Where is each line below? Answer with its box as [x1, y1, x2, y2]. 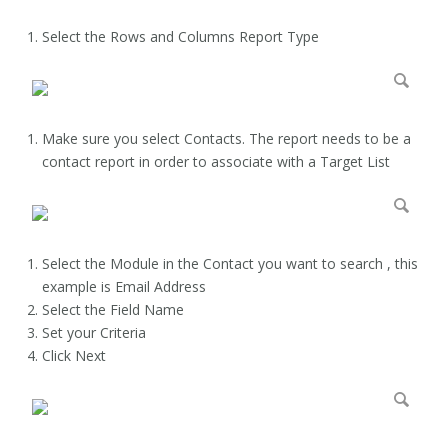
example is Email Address [42, 277, 206, 296]
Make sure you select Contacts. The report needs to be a [42, 129, 411, 148]
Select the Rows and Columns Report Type [42, 27, 319, 46]
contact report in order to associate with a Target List [42, 152, 390, 171]
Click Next [42, 346, 106, 365]
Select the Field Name [42, 300, 184, 319]
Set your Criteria [42, 323, 146, 342]
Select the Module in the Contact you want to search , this [42, 254, 418, 273]
